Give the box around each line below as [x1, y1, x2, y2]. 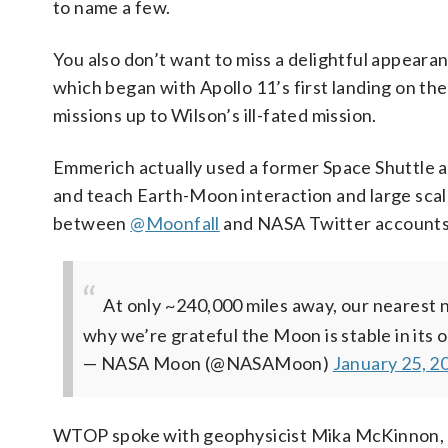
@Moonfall [130, 212, 220, 235]
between [53, 212, 131, 235]
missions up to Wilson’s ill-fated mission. [53, 104, 377, 127]
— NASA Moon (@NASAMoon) [83, 352, 333, 375]
